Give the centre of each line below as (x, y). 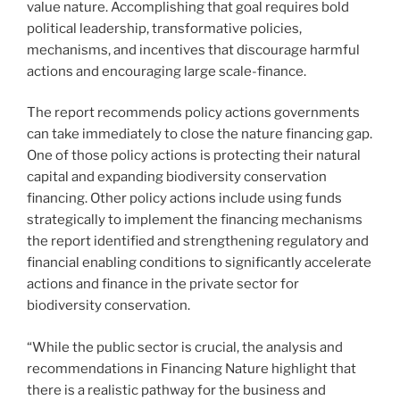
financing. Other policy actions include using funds (184, 199)
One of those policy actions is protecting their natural (194, 156)
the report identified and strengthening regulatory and (198, 242)
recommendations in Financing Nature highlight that (192, 368)
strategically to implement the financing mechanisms (195, 220)
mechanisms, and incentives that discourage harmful (193, 50)
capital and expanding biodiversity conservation (177, 177)
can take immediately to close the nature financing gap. (200, 134)
